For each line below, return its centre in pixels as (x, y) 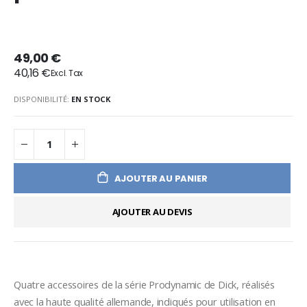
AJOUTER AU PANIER (161, 178)
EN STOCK (91, 99)
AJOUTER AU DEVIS (152, 212)
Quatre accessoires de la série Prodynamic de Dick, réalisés (144, 284)
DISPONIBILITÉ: (41, 99)
